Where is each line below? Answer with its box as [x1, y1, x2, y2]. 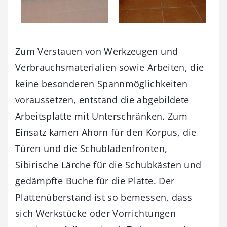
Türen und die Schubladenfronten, [15, 142, 168, 155]
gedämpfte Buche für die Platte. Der [15, 174, 175, 187]
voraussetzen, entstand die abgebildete [15, 93, 190, 106]
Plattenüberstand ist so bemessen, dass [15, 191, 193, 203]
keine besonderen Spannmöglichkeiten [15, 77, 188, 90]
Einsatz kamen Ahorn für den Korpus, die [15, 126, 197, 138]
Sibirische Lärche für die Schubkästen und [15, 158, 202, 171]
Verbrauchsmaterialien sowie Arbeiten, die [15, 61, 204, 73]
